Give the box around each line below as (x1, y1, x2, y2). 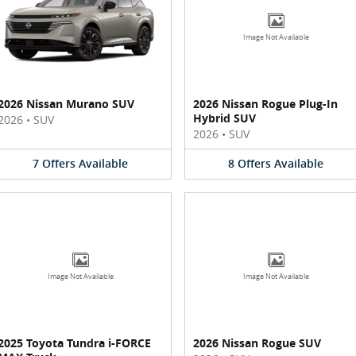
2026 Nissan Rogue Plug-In (193, 96, 338, 111)
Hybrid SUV (193, 110, 256, 126)
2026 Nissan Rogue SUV (193, 335, 321, 350)
